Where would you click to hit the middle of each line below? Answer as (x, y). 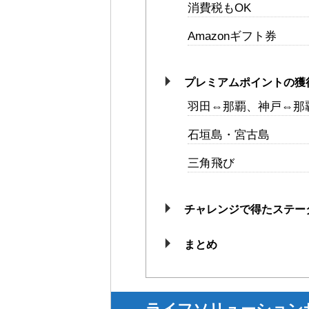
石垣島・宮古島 (229, 135)
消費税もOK (219, 8)
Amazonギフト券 (232, 37)
